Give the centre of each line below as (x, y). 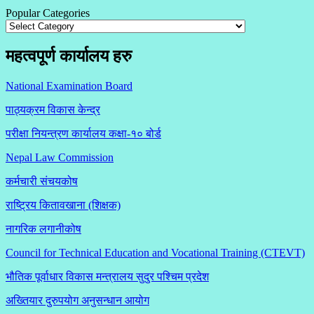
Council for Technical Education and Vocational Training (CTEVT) (155, 253)
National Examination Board (69, 86)
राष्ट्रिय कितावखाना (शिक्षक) (63, 205)
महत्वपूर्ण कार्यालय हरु (69, 56)
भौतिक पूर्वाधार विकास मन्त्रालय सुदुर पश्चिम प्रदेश (107, 277)
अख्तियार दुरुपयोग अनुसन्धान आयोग (77, 301)
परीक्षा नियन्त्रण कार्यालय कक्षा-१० (76, 134)
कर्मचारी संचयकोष (42, 182)
